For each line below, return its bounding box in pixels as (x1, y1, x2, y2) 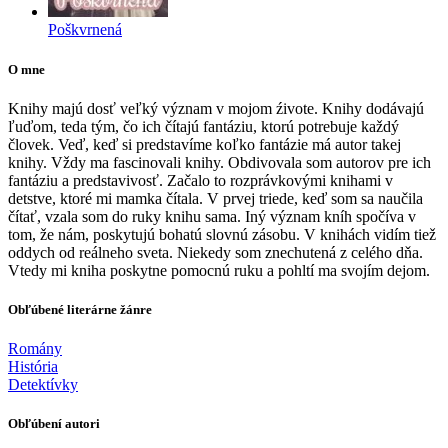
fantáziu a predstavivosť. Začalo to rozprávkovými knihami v (8, 171, 393, 189)
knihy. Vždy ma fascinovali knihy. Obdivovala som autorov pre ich (8, 153, 431, 171)
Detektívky (8, 376, 78, 394)
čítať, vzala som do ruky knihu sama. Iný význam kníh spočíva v (8, 207, 416, 225)
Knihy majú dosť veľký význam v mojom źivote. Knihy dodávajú (8, 99, 424, 117)
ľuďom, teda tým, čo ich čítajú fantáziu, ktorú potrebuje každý (8, 117, 399, 135)
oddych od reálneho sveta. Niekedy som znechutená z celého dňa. (8, 243, 423, 261)
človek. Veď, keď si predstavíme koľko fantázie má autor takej (8, 135, 401, 153)
